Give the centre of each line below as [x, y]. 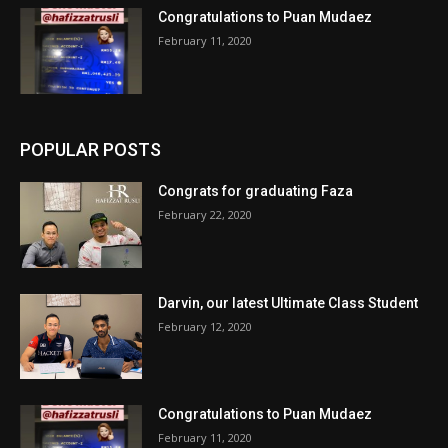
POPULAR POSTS [90, 150]
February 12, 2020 [205, 326]
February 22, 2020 [205, 215]
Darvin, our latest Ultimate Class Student [288, 302]
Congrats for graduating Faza [256, 191]
